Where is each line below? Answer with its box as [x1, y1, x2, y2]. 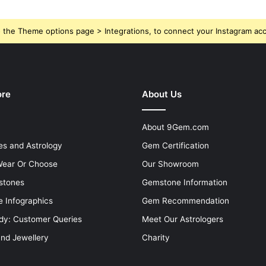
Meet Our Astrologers [142, 214, 223, 224]
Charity [142, 232, 170, 242]
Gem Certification [142, 140, 209, 150]
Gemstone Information [142, 177, 227, 187]
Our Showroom [142, 159, 199, 169]
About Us [142, 88, 182, 100]
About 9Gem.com [142, 122, 209, 132]
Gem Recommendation [142, 195, 229, 205]
